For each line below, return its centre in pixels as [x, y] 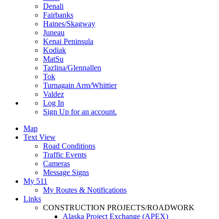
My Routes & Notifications [85, 190]
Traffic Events [65, 154]
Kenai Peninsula [68, 41]
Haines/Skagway [69, 23]
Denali [53, 6]
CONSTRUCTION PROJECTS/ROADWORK [119, 207]
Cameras [56, 163]
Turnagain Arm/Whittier [80, 85]
